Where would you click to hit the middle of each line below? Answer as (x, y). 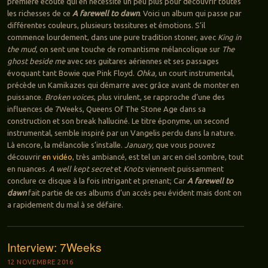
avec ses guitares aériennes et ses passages (142, 61)
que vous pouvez (184, 144)
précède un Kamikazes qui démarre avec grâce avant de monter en (123, 85)
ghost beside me (36, 61)
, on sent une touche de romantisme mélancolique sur (129, 49)
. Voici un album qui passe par (190, 13)
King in (229, 37)
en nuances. (28, 168)
